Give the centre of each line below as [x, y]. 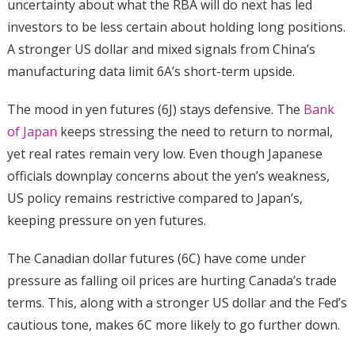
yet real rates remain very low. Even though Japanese [164, 153]
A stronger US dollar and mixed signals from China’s [161, 49]
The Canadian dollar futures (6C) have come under [156, 258]
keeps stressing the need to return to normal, [195, 131]
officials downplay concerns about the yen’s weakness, [168, 176]
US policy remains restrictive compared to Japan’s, [155, 198]
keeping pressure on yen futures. [106, 220]
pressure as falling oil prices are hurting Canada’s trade [172, 280]
